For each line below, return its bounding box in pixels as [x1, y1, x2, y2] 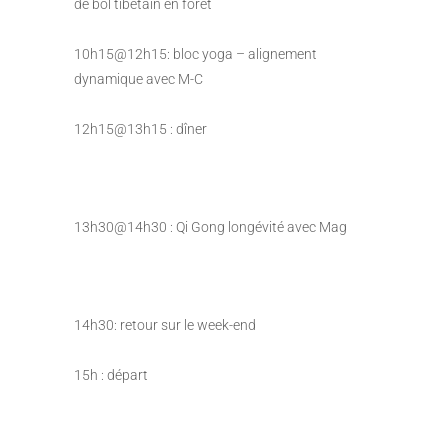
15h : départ [74, 366, 148, 383]
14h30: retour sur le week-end [74, 316, 256, 333]
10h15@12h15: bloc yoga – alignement [74, 45, 317, 62]
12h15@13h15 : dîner [74, 120, 207, 137]
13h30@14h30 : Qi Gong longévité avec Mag [74, 218, 347, 235]
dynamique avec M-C [74, 70, 203, 87]
